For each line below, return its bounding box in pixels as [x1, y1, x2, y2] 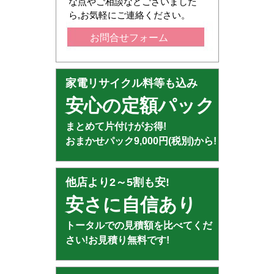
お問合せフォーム [89, 32, 168, 43]
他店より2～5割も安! [65, 176, 169, 189]
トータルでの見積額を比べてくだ [65, 220, 212, 231]
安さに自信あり [65, 194, 196, 215]
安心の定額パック [65, 95, 215, 116]
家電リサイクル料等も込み [65, 77, 198, 90]
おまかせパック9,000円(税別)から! [65, 136, 217, 147]
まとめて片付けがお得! [65, 121, 166, 132]
